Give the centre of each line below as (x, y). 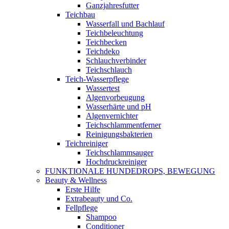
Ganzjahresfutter (112, 5)
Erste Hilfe (83, 189)
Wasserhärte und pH (119, 107)
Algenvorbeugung (115, 97)
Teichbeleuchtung (114, 33)
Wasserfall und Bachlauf (125, 24)
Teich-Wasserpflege (97, 79)
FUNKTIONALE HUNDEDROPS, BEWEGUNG (130, 171)
